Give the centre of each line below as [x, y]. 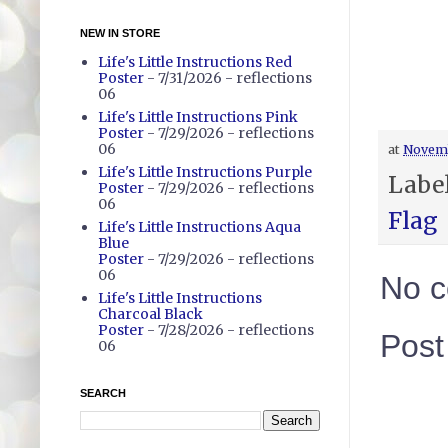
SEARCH [103, 393]
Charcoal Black [150, 313]
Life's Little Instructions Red [194, 61]
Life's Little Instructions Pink [197, 116]
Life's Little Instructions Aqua [199, 226]
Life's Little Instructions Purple [204, 171]
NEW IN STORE [120, 33]
